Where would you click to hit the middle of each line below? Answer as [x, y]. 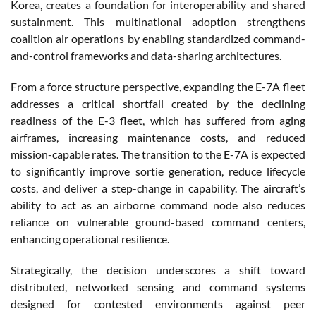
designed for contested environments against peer [158, 303]
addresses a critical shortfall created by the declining [158, 103]
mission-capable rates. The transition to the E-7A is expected [158, 154]
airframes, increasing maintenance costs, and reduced [158, 137]
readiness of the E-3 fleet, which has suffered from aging [158, 120]
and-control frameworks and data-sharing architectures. [146, 55]
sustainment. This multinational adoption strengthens [158, 21]
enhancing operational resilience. [90, 238]
